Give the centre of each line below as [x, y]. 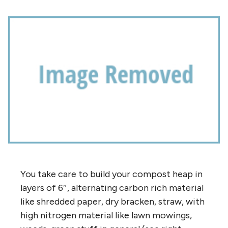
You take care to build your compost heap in [111, 174]
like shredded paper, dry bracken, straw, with [112, 201]
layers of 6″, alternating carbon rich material [112, 188]
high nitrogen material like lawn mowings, [106, 215]
